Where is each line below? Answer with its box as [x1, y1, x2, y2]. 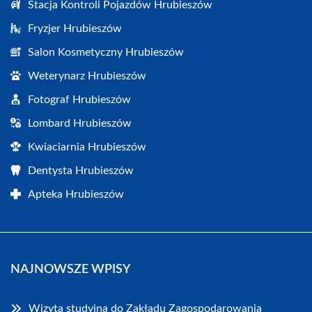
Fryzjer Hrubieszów [28, 23, 122, 35]
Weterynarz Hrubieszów [28, 70, 146, 82]
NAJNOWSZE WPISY [10, 263, 130, 276]
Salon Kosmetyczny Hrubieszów [28, 47, 184, 58]
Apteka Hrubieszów [28, 189, 124, 201]
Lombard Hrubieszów [28, 118, 132, 130]
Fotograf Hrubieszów [28, 94, 131, 106]
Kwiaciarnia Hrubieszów [28, 141, 146, 153]
